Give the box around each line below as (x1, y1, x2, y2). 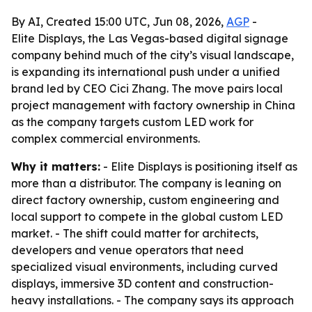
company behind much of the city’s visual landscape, (11, 48, 294, 62)
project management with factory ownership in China (11, 98, 295, 112)
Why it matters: (11, 159, 100, 173)
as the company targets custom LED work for (11, 115, 253, 129)
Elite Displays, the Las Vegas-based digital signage (11, 31, 288, 45)
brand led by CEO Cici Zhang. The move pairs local (11, 81, 283, 95)
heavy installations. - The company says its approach (11, 293, 294, 307)
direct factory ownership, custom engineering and (11, 193, 279, 207)
